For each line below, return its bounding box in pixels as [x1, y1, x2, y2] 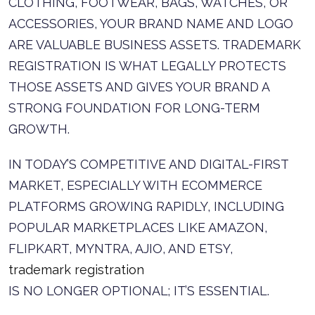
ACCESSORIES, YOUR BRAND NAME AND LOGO [8, 16, 293, 31]
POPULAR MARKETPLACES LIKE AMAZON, [8, 220, 267, 235]
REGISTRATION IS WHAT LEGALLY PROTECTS [8, 58, 286, 73]
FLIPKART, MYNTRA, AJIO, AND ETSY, [8, 241, 233, 256]
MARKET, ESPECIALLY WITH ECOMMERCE [8, 178, 262, 193]
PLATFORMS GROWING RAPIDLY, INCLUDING [8, 199, 284, 214]
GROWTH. [8, 122, 70, 136]
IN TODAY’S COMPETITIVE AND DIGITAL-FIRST [8, 157, 288, 172]
